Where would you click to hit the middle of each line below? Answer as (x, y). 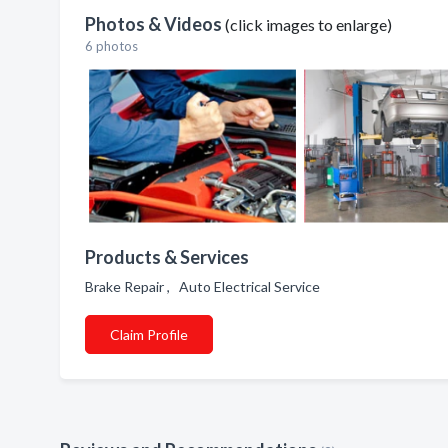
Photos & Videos (155, 24)
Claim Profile (149, 334)
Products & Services (167, 257)
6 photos (111, 46)
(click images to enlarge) (308, 24)
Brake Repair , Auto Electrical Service (205, 286)
